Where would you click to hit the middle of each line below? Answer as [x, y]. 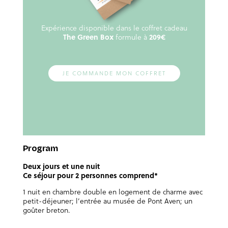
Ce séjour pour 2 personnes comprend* [90, 175]
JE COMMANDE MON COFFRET [114, 73]
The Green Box [89, 37]
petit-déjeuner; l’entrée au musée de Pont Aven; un [107, 201]
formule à [131, 37]
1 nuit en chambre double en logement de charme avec [112, 191]
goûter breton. [46, 210]
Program [40, 149]
